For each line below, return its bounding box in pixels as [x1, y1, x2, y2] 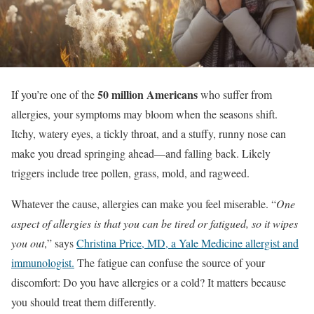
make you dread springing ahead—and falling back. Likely [11, 145, 271, 161]
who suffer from [198, 86, 272, 102]
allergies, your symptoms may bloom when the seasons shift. [11, 106, 278, 121]
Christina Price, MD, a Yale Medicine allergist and [76, 235, 299, 250]
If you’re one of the [11, 86, 97, 102]
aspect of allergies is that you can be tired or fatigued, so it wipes [11, 215, 298, 231]
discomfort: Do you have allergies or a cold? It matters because [11, 274, 286, 289]
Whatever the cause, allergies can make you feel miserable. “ [11, 196, 276, 211]
